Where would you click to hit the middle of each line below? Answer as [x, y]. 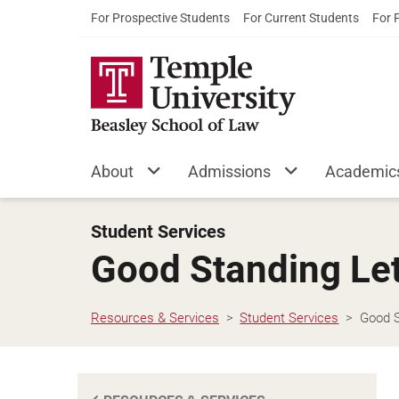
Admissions [229, 171]
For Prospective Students [160, 18]
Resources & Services [155, 318]
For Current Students [301, 18]
